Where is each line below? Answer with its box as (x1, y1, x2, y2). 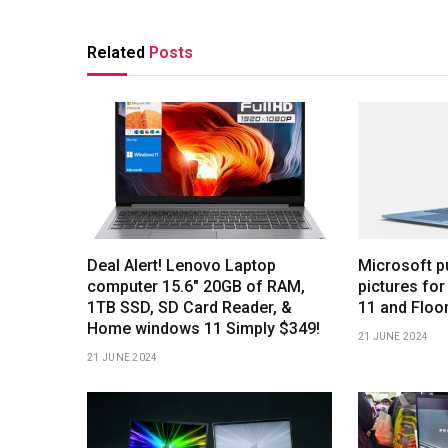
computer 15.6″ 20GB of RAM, (87, 277, 305, 297)
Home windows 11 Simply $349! (87, 319, 320, 339)
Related (87, 42, 149, 62)
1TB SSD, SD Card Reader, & (87, 298, 292, 318)
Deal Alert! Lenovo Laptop (87, 256, 276, 276)
